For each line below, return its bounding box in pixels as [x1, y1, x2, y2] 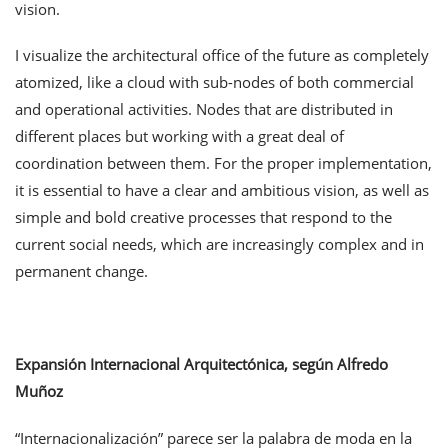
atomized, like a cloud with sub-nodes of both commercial [15, 72, 414, 93]
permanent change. [15, 261, 152, 282]
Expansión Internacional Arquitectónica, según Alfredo [15, 353, 388, 374]
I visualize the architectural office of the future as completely [15, 45, 429, 66]
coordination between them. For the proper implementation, [15, 153, 432, 174]
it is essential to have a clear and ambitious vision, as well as [15, 180, 429, 201]
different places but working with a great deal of [15, 126, 344, 147]
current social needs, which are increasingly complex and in [15, 234, 424, 255]
